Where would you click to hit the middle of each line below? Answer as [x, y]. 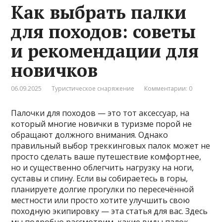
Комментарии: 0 [168, 89]
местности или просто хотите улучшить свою [101, 200]
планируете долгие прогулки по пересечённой [103, 190]
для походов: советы [104, 32]
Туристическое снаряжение [93, 89]
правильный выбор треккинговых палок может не [111, 146]
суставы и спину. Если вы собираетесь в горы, [100, 179]
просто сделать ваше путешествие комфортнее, [106, 157]
